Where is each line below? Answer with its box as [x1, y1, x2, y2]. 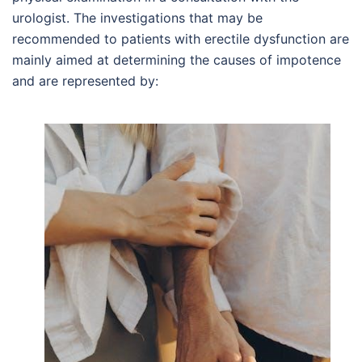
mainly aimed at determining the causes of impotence [12, 52, 341, 68]
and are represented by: [12, 73, 158, 89]
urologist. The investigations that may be [12, 10, 263, 26]
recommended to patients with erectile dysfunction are [12, 31, 349, 47]
